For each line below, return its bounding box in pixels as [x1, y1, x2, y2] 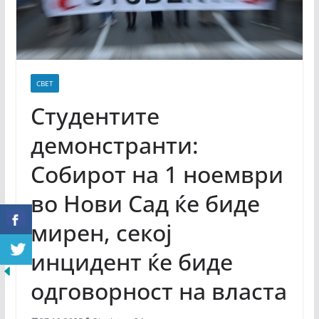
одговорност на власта [30, 275, 287, 306]
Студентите [30, 100, 159, 131]
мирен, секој [30, 216, 172, 248]
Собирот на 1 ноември [30, 158, 283, 189]
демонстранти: [30, 129, 199, 160]
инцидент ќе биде [30, 246, 233, 277]
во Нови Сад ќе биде [30, 187, 260, 219]
